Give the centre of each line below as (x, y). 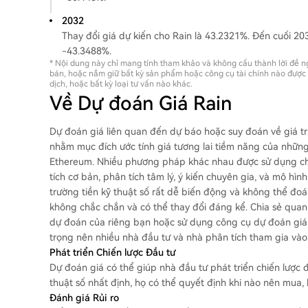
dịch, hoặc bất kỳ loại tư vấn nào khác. (121, 84)
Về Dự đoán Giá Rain (141, 103)
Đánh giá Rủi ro (84, 298)
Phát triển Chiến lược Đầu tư (113, 252)
